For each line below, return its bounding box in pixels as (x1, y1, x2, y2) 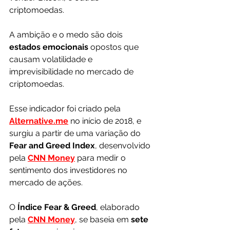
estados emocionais (9, 42, 90, 52)
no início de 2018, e (68, 116, 143, 126)
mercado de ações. (9, 178, 83, 187)
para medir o (75, 153, 128, 163)
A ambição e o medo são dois (9, 30, 125, 40)
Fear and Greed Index (9, 141, 95, 150)
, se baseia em (75, 215, 131, 224)
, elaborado (96, 202, 142, 212)
